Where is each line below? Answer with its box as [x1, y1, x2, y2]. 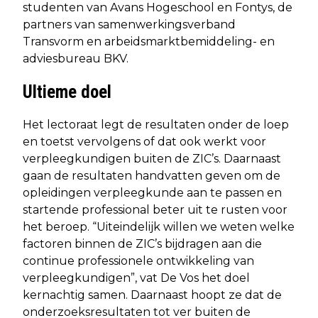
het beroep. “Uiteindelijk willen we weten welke [23, 219, 295, 234]
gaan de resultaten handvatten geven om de [23, 168, 280, 182]
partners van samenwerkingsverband [23, 17, 236, 31]
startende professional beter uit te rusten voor [23, 202, 287, 216]
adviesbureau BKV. [23, 51, 128, 65]
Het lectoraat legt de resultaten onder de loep [23, 117, 289, 131]
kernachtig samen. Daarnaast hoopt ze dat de [23, 287, 282, 302]
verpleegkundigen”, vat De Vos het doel [23, 270, 250, 285]
